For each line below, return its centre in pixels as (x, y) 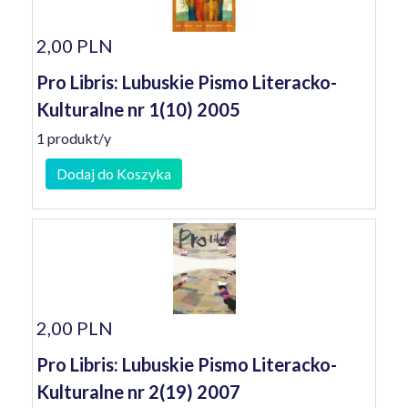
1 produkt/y (74, 138)
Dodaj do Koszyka (114, 173)
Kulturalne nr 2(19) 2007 (138, 392)
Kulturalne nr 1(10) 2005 (138, 109)
